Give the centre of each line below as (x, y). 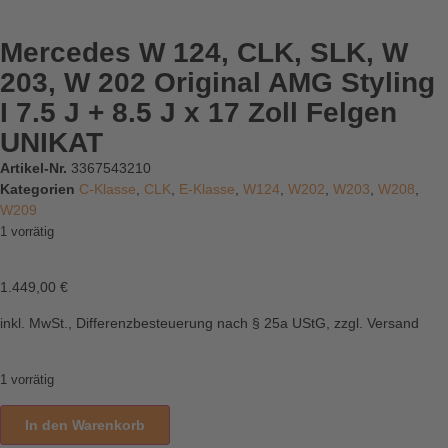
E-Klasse (207, 189)
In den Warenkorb (85, 424)
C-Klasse (107, 189)
